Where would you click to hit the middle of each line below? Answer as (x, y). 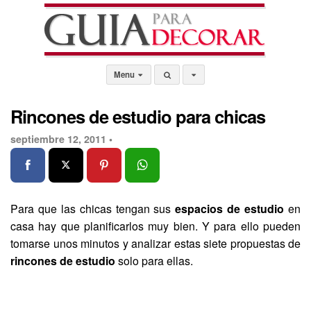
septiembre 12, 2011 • (61, 139)
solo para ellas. (154, 261)
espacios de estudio (230, 209)
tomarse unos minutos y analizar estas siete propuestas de (155, 243)
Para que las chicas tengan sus (93, 209)
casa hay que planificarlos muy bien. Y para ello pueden (155, 226)
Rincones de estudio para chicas (138, 116)
